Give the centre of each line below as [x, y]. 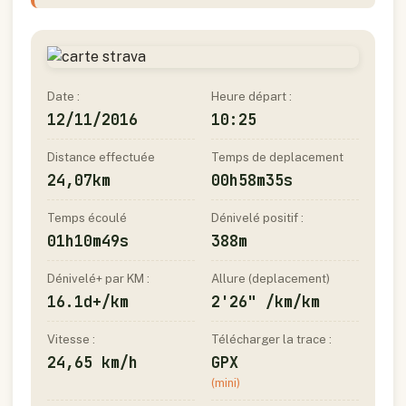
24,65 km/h [92, 362]
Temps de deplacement [277, 157]
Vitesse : [71, 339]
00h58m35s [252, 180]
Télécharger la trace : [271, 339]
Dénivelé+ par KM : [98, 279]
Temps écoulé [87, 218]
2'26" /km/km [266, 302]
